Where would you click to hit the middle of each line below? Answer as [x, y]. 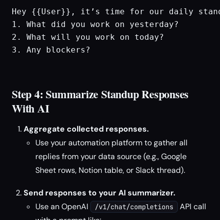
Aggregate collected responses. [86, 129]
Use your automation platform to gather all [111, 143]
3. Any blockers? [51, 50]
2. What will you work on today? [88, 37]
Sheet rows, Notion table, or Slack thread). [110, 170]
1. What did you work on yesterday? [95, 24]
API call [192, 206]
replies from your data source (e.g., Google [111, 156]
